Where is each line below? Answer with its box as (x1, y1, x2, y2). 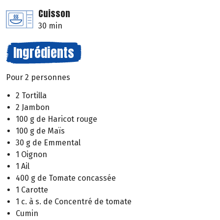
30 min (38, 21, 62, 31)
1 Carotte (16, 185, 48, 194)
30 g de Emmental (16, 137, 81, 147)
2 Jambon (16, 102, 50, 112)
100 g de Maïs (16, 126, 65, 136)
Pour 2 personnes (6, 73, 70, 82)
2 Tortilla (16, 90, 47, 100)
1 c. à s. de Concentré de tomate (16, 196, 132, 206)
